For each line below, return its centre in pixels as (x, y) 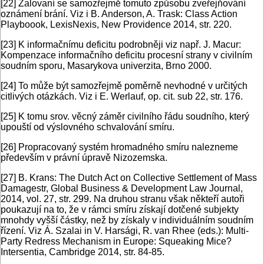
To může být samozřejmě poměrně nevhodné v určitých (132, 86)
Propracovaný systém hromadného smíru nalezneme (127, 147)
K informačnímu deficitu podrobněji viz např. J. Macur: (128, 45)
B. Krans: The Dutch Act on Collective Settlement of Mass (136, 178)
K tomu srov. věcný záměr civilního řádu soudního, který (133, 117)
